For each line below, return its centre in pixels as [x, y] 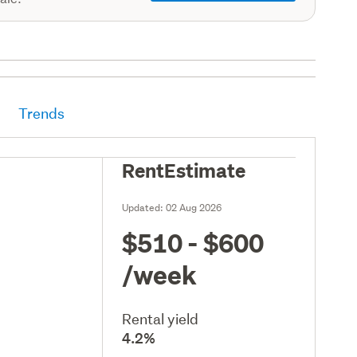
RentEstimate [184, 169]
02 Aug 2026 [194, 207]
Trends [42, 113]
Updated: [144, 207]
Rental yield [161, 319]
